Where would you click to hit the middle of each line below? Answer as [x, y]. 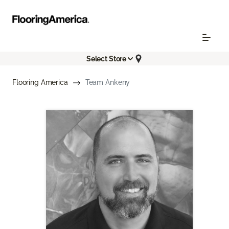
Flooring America [40, 83]
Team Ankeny [108, 83]
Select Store [106, 59]
